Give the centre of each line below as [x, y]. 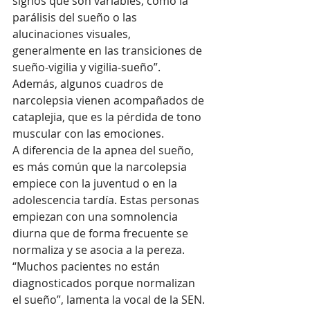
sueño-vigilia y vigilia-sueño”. [88, 67]
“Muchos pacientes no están [88, 266]
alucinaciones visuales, [73, 34]
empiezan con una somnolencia [97, 216]
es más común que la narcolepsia [101, 166]
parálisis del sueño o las [76, 17]
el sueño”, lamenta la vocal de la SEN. [110, 299]
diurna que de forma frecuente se [102, 233]
